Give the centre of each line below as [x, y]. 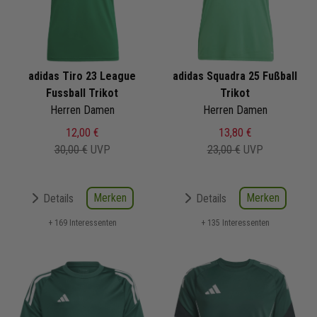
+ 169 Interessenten [82, 223]
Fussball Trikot [82, 93]
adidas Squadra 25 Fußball [235, 76]
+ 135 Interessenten [235, 223]
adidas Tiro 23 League [82, 76]
